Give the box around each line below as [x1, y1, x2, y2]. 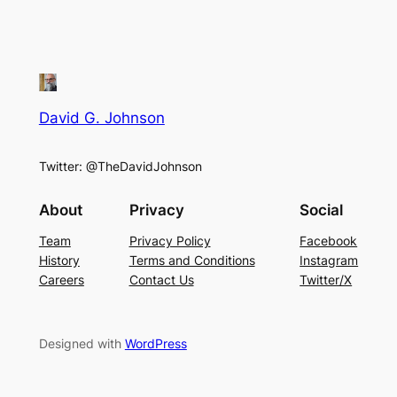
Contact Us [128, 272, 194, 288]
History [38, 253, 80, 269]
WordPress [124, 336, 187, 352]
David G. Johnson [38, 108, 165, 127]
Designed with [38, 336, 125, 352]
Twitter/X [300, 272, 353, 288]
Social [300, 201, 344, 220]
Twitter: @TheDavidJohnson [38, 158, 202, 174]
